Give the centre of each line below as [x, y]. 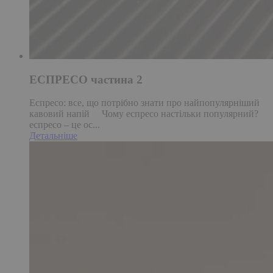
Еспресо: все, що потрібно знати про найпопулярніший [144, 103]
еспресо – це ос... [65, 125]
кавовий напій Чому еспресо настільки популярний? [146, 114]
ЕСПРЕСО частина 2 [86, 79]
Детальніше [53, 136]
